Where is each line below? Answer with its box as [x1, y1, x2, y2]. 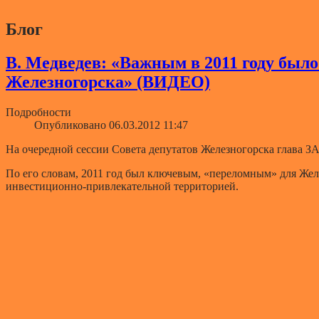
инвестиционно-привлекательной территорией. [6, 179, 239, 192]
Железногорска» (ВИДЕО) [6, 72, 210, 91]
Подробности [6, 105, 71, 118]
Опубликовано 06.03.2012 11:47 [34, 118, 188, 131]
